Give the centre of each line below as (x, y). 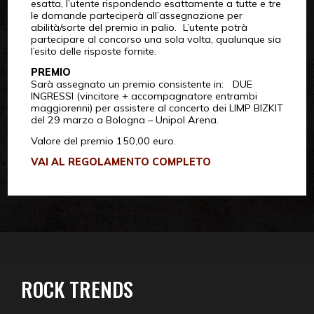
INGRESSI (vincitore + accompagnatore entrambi (144, 96)
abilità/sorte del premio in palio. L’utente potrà (139, 28)
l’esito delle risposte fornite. (93, 52)
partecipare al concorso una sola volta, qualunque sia (156, 40)
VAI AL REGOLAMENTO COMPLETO (121, 162)
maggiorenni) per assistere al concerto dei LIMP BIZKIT (157, 108)
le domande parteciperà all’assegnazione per (136, 16)
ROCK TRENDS (77, 289)
